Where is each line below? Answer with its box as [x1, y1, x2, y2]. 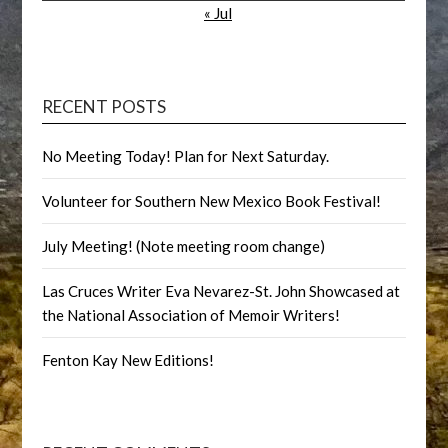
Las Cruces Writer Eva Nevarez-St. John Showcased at [42, 282, 401, 300]
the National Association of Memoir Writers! [42, 306, 341, 324]
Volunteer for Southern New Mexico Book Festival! [42, 192, 382, 210]
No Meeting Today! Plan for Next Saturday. [42, 147, 330, 165]
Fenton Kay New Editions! [42, 351, 215, 369]
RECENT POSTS [42, 96, 167, 117]
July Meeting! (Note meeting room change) [42, 237, 326, 255]
